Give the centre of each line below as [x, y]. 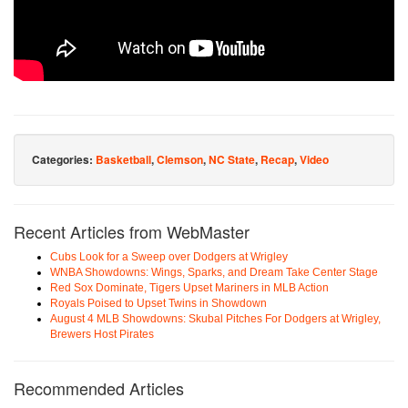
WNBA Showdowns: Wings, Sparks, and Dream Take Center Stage [214, 273]
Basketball [123, 160]
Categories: [64, 160]
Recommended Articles [99, 388]
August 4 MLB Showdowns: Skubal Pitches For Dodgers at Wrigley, [215, 319]
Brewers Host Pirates [102, 335]
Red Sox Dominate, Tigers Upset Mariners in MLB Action [189, 288]
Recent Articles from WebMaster [132, 232]
